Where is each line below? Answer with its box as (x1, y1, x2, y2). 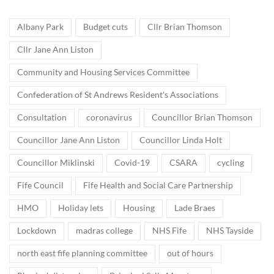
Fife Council (17, 180, 64, 190)
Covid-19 (114, 157, 150, 168)
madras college (76, 225, 133, 235)
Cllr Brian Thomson (147, 21, 222, 32)
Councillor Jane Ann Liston (17, 135, 120, 145)
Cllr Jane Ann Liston (17, 44, 94, 54)
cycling (217, 157, 244, 168)
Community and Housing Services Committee (17, 67, 190, 77)
